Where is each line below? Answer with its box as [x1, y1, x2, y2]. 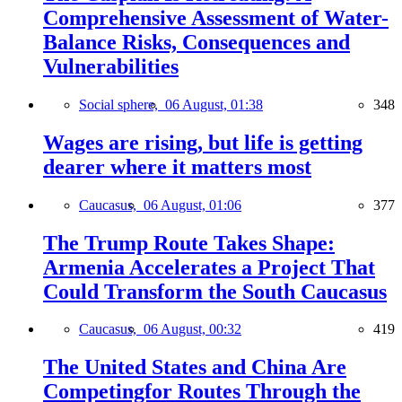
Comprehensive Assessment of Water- [43, 5, 389, 30]
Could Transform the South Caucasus [43, 279, 387, 303]
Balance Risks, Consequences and [43, 30, 350, 54]
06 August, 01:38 [165, 96, 263, 112]
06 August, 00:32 [144, 321, 241, 337]
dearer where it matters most [43, 154, 311, 179]
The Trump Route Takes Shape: [43, 231, 335, 255]
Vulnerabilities [43, 54, 179, 78]
